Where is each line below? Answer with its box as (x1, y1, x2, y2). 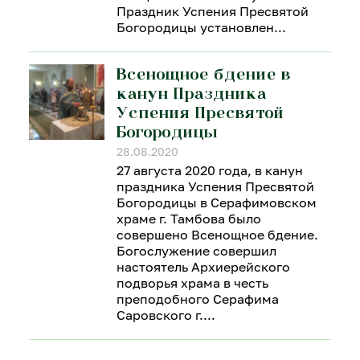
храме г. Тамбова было (116, 211, 261, 227)
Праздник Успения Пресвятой (116, 3, 309, 19)
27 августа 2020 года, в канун (116, 162, 303, 178)
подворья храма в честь (116, 275, 268, 291)
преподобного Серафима (116, 291, 279, 307)
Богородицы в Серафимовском (116, 194, 317, 211)
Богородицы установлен (116, 19, 274, 35)
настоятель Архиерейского (116, 259, 290, 275)
